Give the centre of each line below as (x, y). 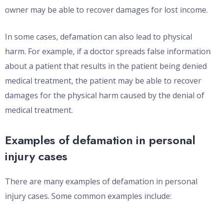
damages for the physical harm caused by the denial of (105, 96)
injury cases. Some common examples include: (88, 196)
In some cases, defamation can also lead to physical (99, 37)
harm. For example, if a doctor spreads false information (108, 52)
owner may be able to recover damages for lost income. (106, 10)
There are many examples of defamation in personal (101, 182)
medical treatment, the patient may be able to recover (103, 81)
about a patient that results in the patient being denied (106, 66)
